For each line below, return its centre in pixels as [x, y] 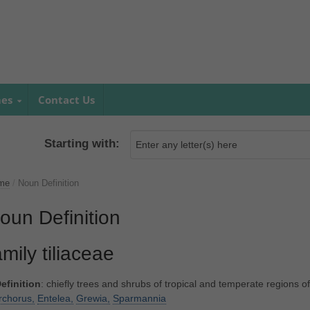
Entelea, [55, 299]
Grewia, [93, 299]
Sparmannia [139, 299]
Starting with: [82, 144]
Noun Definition [48, 183]
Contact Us [66, 100]
